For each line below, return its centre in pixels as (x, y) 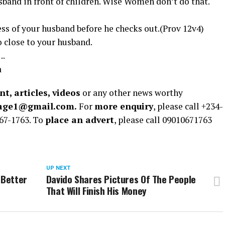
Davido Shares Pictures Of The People (121, 179)
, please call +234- (188, 106)
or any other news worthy (132, 93)
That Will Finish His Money (96, 191)
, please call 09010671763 (163, 120)
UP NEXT (58, 168)
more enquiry (124, 106)
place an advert (80, 120)
